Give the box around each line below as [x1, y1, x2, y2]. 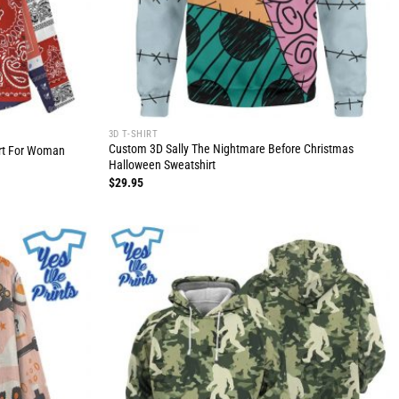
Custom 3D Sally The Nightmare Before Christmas [108, 142, 354, 158]
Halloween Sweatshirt [108, 158, 216, 174]
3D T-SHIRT [108, 127, 159, 140]
